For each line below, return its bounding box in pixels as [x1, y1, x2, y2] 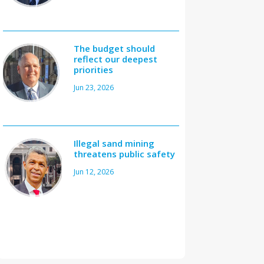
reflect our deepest [73, 53, 157, 65]
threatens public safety [73, 148, 175, 160]
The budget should [73, 42, 155, 55]
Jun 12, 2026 [73, 167, 114, 177]
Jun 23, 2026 [73, 82, 114, 93]
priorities [73, 64, 113, 76]
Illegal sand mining [73, 137, 154, 150]
